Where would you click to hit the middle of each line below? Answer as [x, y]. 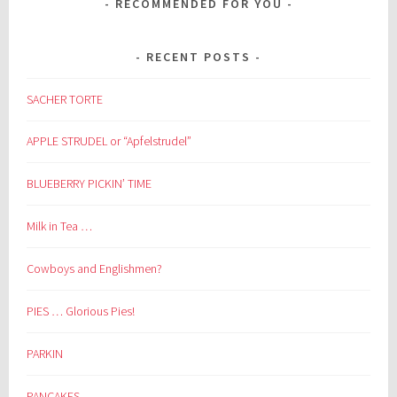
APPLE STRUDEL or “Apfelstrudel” [109, 141]
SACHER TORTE [65, 99]
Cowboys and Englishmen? [95, 269]
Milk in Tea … [60, 226]
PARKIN [45, 354]
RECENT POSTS [198, 56]
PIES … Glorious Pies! [81, 311]
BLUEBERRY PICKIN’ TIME [90, 184]
